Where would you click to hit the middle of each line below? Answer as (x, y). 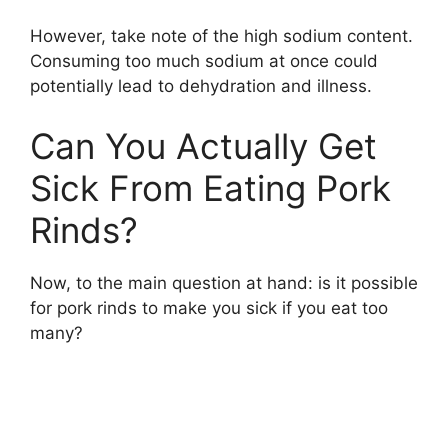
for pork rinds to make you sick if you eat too (209, 307)
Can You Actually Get (203, 145)
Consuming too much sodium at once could (204, 61)
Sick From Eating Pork (210, 187)
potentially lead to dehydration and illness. (201, 86)
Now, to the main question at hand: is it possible (224, 282)
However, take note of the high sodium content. (221, 36)
